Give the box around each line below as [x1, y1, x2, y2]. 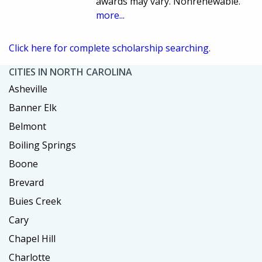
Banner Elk [9, 101, 57, 115]
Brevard [9, 176, 44, 189]
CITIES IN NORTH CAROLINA [9, 65, 132, 79]
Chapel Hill [9, 232, 56, 246]
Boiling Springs [9, 139, 76, 152]
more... [96, 9, 125, 22]
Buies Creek [9, 195, 61, 208]
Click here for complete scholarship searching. [9, 42, 211, 55]
